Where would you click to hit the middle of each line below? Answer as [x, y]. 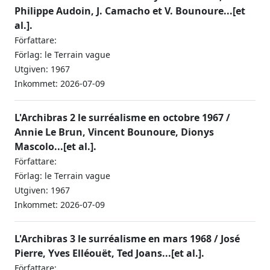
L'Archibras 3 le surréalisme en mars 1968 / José [127, 239]
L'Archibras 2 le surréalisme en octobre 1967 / [122, 118]
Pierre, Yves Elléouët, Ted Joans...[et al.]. [109, 253]
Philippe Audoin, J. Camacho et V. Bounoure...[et [130, 11]
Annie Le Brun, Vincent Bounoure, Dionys [114, 132]
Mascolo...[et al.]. [55, 146]
